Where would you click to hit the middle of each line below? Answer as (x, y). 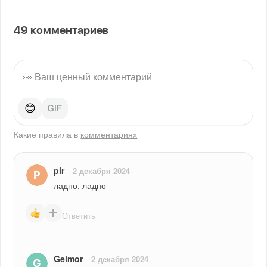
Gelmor (69, 258)
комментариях (109, 134)
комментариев (69, 31)
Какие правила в (47, 134)
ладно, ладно (80, 185)
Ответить (79, 216)
